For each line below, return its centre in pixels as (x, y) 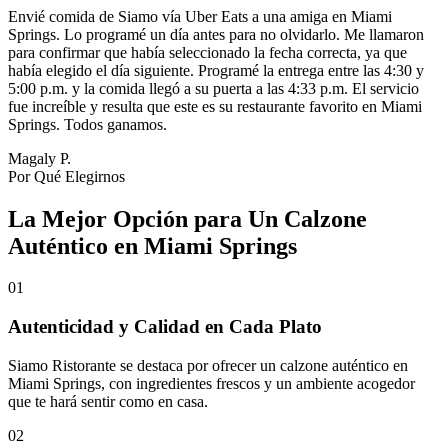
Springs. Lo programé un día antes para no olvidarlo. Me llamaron (216, 34)
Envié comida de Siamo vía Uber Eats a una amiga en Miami (200, 16)
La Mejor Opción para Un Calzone (187, 218)
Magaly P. (39, 158)
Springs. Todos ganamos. (87, 124)
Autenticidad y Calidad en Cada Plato (165, 327)
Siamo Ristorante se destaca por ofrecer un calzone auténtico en (208, 365)
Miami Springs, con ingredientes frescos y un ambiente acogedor (211, 383)
